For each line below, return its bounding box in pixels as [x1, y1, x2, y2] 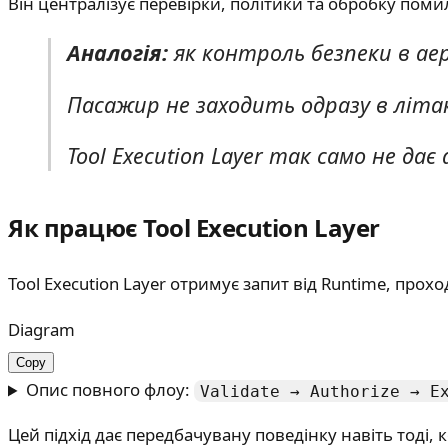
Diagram [8, 318, 75, 342]
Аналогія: [67, 38, 168, 68]
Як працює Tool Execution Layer [8, 211, 380, 245]
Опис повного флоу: [25, 378, 194, 402]
